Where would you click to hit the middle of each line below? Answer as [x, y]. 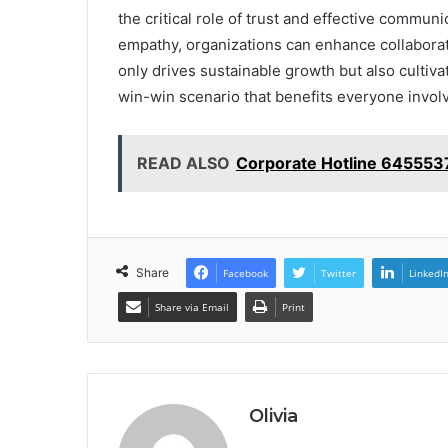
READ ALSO [183, 163]
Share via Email [192, 307]
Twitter [338, 273]
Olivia [273, 416]
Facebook [245, 273]
